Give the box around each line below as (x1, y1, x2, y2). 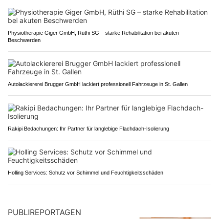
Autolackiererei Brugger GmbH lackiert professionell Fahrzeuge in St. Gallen (8, 81, 188, 87)
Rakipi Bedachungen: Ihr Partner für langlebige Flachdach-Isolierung (8, 125, 169, 131)
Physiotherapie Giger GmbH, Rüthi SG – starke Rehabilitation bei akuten (8, 29, 179, 36)
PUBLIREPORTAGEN (8, 207, 81, 217)
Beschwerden (8, 37, 41, 43)
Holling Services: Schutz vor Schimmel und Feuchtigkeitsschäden (8, 169, 163, 175)
